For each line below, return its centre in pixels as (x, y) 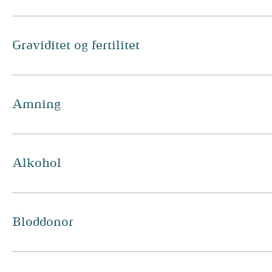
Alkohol (37, 163)
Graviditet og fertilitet (76, 46)
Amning (36, 104)
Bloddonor (43, 222)
